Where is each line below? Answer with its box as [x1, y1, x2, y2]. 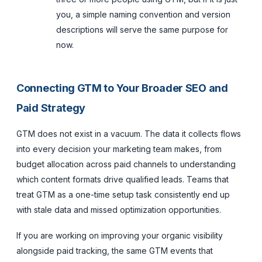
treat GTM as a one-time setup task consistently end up [16, 189, 230, 199]
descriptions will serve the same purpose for [56, 24, 228, 35]
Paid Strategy [16, 101, 86, 114]
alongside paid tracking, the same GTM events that [16, 245, 213, 256]
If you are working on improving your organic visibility [16, 230, 223, 240]
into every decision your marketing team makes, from [16, 143, 222, 154]
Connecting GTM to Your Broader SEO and [16, 81, 228, 94]
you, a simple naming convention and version [56, 9, 230, 19]
